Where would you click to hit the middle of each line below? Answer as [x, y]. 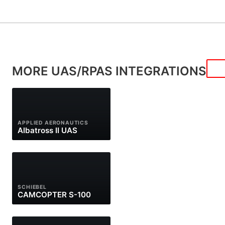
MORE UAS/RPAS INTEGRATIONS [109, 71]
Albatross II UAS [48, 130]
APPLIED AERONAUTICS [53, 123]
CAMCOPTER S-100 [54, 194]
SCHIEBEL [32, 187]
